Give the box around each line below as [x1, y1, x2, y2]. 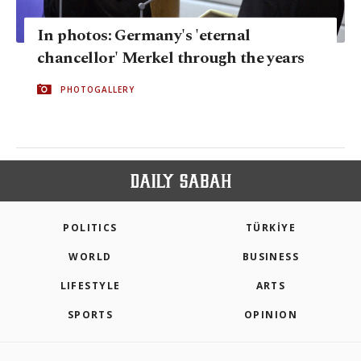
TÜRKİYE [245, 221, 297, 235]
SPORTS [67, 308, 114, 322]
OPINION [243, 308, 298, 322]
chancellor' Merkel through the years [37, 46, 305, 71]
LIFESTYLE [60, 279, 121, 293]
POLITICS [63, 221, 118, 235]
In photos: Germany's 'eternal [37, 23, 251, 48]
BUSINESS [242, 250, 300, 264]
